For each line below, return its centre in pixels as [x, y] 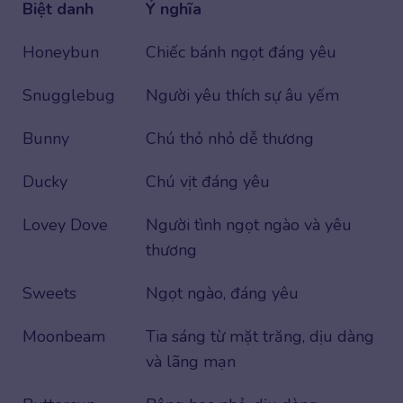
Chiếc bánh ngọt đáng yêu [241, 52]
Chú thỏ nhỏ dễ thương [230, 138]
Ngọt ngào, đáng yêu [222, 293]
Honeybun [61, 52]
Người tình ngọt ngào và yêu [249, 224]
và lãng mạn [191, 361]
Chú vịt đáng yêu [208, 181]
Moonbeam [64, 336]
